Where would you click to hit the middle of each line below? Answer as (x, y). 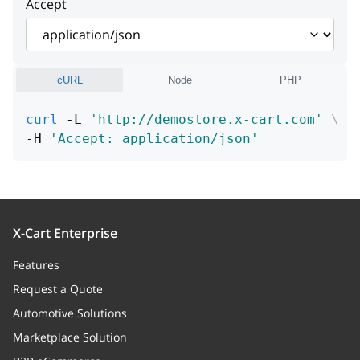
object (124, 12)
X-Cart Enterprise (65, 233)
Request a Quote (58, 289)
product (52, 11)
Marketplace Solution (70, 337)
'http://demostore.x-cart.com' (207, 119)
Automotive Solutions (70, 313)
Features (36, 265)
